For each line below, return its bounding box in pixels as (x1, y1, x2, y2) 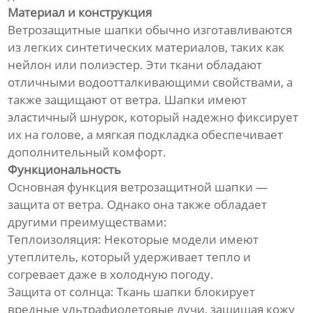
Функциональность (8, 161, 122, 178)
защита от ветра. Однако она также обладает (8, 196, 268, 213)
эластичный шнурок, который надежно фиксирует (8, 109, 299, 126)
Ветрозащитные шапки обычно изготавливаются (8, 22, 293, 38)
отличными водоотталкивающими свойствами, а (8, 74, 293, 91)
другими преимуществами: (8, 214, 168, 231)
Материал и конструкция (8, 4, 152, 21)
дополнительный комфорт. (8, 144, 167, 161)
